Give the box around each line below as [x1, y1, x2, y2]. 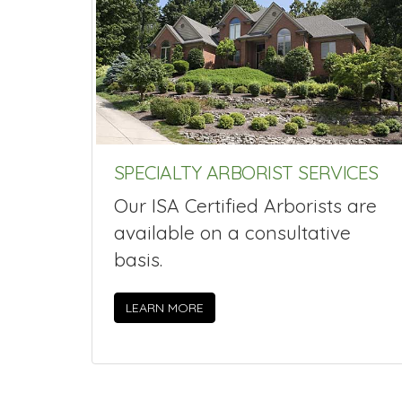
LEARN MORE [126, 299, 204, 316]
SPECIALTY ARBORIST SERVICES [114, 160, 379, 184]
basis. [114, 248, 162, 272]
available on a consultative [114, 221, 351, 245]
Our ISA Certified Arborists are [114, 194, 377, 218]
